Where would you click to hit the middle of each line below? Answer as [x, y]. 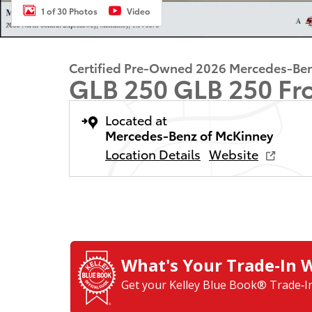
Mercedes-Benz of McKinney [189, 135]
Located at [136, 119]
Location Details [153, 154]
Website [234, 154]
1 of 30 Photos [69, 10]
